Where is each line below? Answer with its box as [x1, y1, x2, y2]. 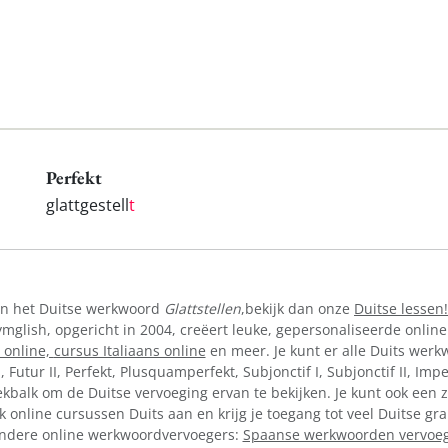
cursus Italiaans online [53, 340, 206, 360]
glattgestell [46, 193, 129, 216]
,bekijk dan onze [241, 298, 354, 318]
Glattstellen [164, 298, 241, 318]
